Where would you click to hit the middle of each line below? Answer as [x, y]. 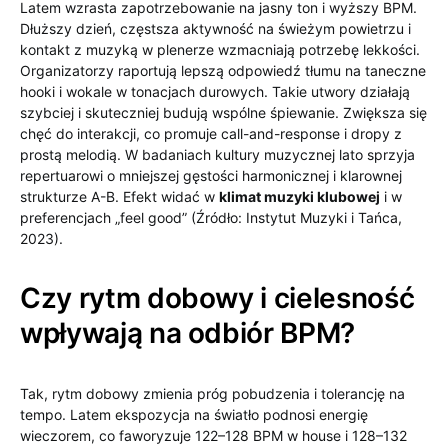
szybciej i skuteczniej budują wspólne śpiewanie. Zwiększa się [223, 112]
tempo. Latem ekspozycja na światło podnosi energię [194, 414]
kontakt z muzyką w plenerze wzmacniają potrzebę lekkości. [220, 49]
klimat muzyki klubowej [299, 196]
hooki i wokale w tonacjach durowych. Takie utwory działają [215, 91]
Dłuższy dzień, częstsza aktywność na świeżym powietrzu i [215, 28]
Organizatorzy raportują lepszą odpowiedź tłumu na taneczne [223, 70]
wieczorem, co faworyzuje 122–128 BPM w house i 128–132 [213, 435]
